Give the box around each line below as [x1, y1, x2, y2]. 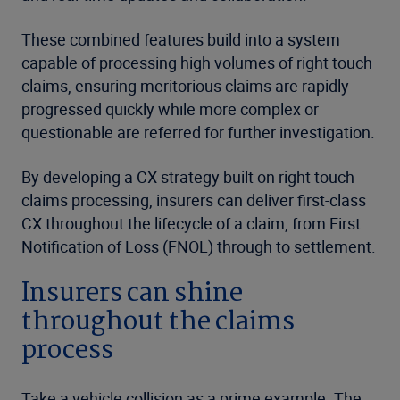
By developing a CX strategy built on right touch [21, 166, 354, 188]
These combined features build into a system [21, 29, 340, 51]
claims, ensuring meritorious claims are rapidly [21, 75, 349, 97]
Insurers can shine [21, 272, 243, 316]
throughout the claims [21, 301, 295, 345]
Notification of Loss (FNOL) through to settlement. [21, 236, 376, 258]
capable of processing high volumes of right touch [21, 52, 372, 74]
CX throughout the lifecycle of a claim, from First [21, 212, 361, 235]
